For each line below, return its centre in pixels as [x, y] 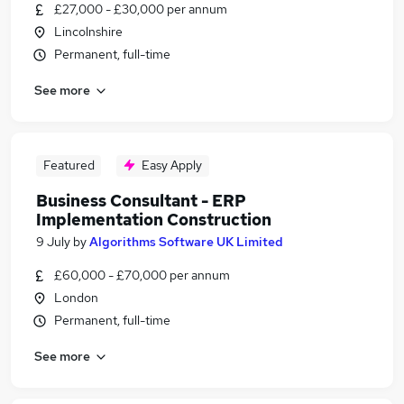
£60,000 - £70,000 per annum [142, 275]
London [76, 298]
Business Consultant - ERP [141, 201]
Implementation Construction [154, 220]
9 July [53, 242]
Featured [69, 165]
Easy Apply [172, 165]
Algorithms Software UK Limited [186, 242]
